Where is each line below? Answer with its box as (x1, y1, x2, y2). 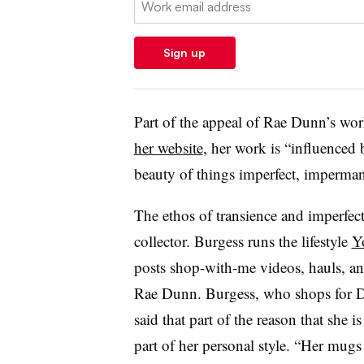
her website (133, 136, 203, 158)
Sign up (163, 45, 206, 59)
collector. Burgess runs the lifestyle (133, 230, 352, 251)
